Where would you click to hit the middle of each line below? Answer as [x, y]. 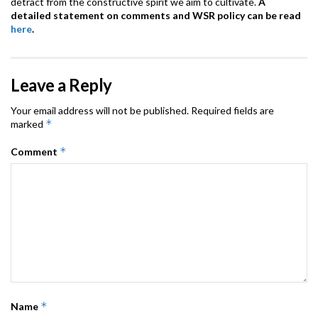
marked [28, 124]
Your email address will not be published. [100, 111]
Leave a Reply [61, 85]
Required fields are [232, 111]
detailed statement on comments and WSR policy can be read [156, 16]
